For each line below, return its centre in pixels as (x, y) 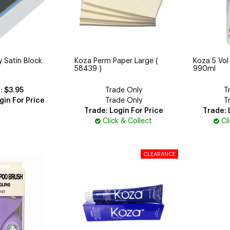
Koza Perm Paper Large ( (117, 61)
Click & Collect (128, 121)
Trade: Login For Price (123, 111)
